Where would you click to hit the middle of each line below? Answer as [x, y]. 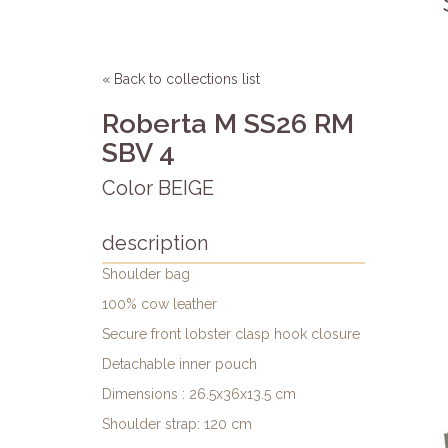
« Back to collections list [181, 78]
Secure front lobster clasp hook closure [231, 333]
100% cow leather [159, 303]
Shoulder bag [146, 273]
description [155, 242]
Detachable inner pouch [179, 363]
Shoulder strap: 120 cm [177, 423]
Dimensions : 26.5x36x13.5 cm [199, 393]
